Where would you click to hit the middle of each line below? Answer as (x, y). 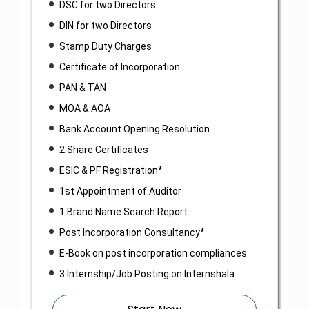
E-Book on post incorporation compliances (153, 253)
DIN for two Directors (105, 26)
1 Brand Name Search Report (123, 212)
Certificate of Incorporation (119, 67)
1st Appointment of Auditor (120, 191)
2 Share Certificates (103, 150)
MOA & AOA (84, 109)
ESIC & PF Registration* (111, 171)
